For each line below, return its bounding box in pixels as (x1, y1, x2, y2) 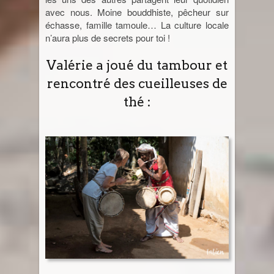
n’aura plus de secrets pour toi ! (45, 31, 170, 44)
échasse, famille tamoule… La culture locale (45, 18, 229, 31)
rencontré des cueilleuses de (46, 75, 228, 91)
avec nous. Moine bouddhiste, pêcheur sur (45, 5, 229, 18)
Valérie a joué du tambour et (46, 57, 228, 73)
